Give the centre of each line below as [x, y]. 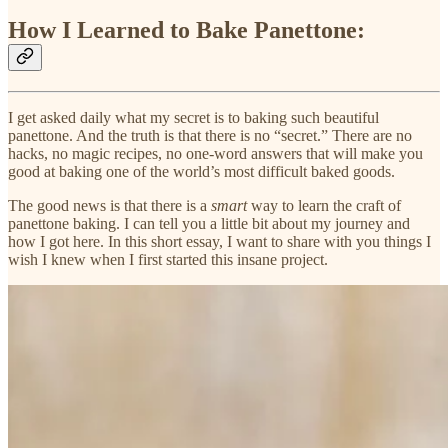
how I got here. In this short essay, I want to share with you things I [219, 242]
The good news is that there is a [109, 206]
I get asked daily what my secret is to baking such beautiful [193, 118]
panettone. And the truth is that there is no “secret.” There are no [210, 136]
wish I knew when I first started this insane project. [168, 260]
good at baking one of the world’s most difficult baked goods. [201, 172]
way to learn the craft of [324, 206]
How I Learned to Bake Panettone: [186, 30]
